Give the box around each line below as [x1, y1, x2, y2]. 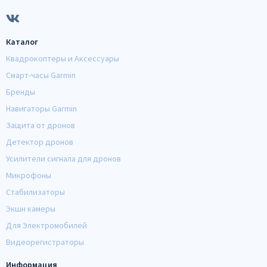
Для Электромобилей [6, 220, 87, 231]
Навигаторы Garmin [6, 103, 77, 114]
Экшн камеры [6, 203, 55, 215]
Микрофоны [6, 170, 51, 181]
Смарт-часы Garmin [6, 70, 76, 81]
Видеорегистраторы [6, 237, 84, 248]
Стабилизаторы [6, 187, 65, 198]
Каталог [6, 36, 38, 48]
